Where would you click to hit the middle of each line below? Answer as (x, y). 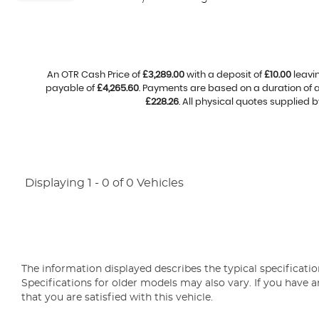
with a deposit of (224, 75)
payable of (71, 89)
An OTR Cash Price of (94, 75)
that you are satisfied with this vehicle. (117, 298)
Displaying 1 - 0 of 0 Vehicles (104, 183)
